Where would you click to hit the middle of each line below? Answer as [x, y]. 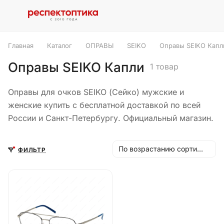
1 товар [164, 66]
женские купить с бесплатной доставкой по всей [104, 105]
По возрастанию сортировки [200, 149]
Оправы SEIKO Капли [76, 67]
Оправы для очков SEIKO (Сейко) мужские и [96, 92]
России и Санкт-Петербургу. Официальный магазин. [111, 118]
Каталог [59, 45]
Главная [21, 45]
